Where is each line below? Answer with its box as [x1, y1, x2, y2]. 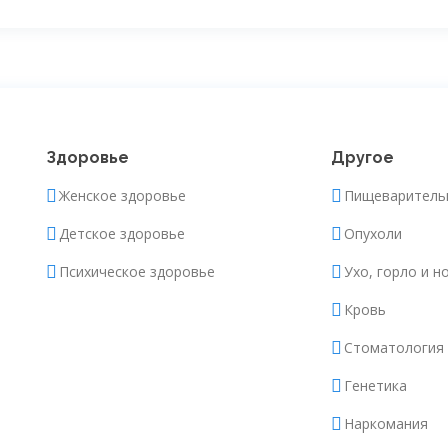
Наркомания [344, 414, 428, 433]
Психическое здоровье [59, 262, 215, 281]
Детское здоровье [59, 224, 185, 243]
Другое [331, 148, 394, 167]
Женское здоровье [59, 186, 186, 205]
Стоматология [344, 338, 444, 357]
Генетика [344, 376, 407, 395]
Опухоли [344, 224, 402, 243]
